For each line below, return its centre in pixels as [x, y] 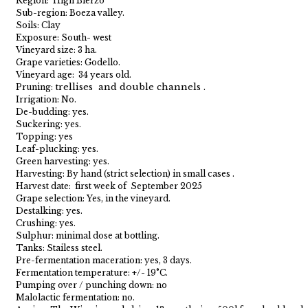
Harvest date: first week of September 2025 [109, 186]
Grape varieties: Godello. [68, 62]
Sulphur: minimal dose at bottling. [87, 235]
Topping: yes [44, 136]
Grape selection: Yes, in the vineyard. [93, 198]
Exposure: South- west [63, 37]
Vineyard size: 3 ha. [56, 49]
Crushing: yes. [45, 223]
